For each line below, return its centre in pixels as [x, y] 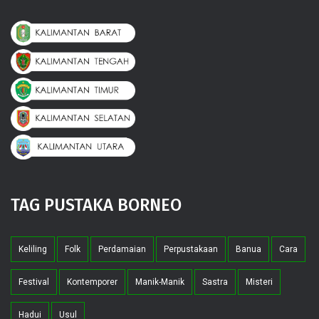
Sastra [215, 282]
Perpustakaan [191, 249]
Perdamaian [122, 249]
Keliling [33, 249]
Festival [34, 282]
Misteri [259, 282]
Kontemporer [92, 282]
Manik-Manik [160, 282]
